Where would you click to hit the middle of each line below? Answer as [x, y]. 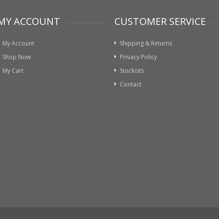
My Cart [13, 71]
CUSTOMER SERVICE [160, 21]
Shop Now [17, 57]
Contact [131, 84]
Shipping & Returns [146, 43]
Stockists [132, 71]
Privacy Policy [138, 57]
